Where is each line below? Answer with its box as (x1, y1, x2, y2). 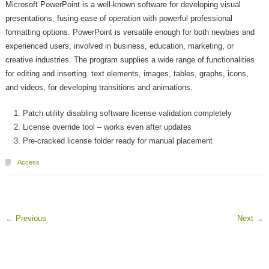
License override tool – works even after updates (23, 122, 192, 131)
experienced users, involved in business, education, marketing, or (5, 41, 234, 51)
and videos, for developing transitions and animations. (5, 83, 193, 92)
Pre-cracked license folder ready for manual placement (23, 136, 213, 145)
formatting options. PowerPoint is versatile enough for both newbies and (5, 28, 255, 37)
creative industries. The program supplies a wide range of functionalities (5, 55, 255, 65)
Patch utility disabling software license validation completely (23, 108, 232, 118)
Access (17, 158, 40, 166)
